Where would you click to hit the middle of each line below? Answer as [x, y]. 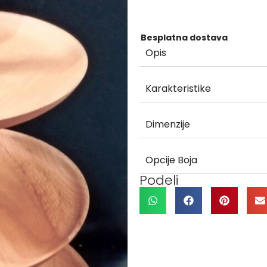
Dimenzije [168, 124]
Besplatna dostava [184, 37]
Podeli [159, 180]
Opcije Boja [171, 160]
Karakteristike [178, 88]
